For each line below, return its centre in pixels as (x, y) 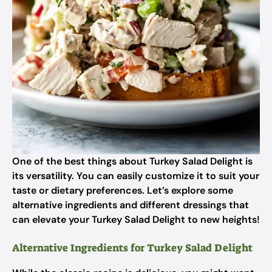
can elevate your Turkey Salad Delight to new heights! (136, 219)
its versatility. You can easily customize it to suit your (136, 176)
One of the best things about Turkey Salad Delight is (132, 161)
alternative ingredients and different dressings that (131, 205)
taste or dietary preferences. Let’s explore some (123, 190)
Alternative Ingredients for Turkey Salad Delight (132, 248)
